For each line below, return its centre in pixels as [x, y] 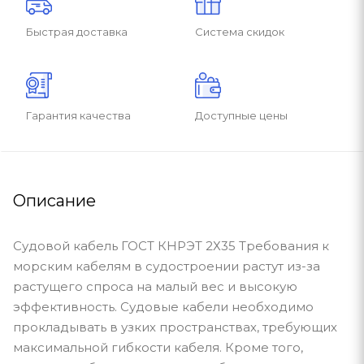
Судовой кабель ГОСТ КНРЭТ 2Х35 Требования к [171, 245]
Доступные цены [241, 115]
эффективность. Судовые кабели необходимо [163, 306]
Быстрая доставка [77, 31]
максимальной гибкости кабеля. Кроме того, [158, 347]
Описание [54, 200]
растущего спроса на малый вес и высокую [155, 286]
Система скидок [240, 31]
